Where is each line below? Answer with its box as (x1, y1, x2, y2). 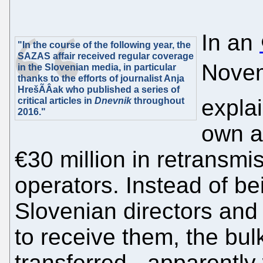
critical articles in (18, 96, 95, 106)
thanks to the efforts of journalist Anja (18, 73, 184, 83)
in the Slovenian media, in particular (18, 62, 176, 72)
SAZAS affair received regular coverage (18, 51, 194, 61)
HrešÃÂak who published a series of (18, 85, 180, 95)
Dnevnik (95, 96, 131, 106)
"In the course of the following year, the (18, 40, 191, 50)
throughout (131, 96, 184, 106)
